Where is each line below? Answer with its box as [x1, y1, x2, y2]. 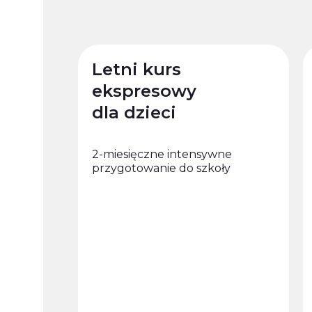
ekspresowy [92, 81, 196, 101]
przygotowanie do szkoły [92, 162, 231, 175]
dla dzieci [92, 102, 176, 123]
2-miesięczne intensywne [92, 148, 232, 161]
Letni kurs [92, 59, 181, 79]
